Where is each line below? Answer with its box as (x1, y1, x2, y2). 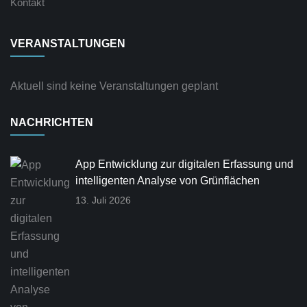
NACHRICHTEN (10, 116, 93, 128)
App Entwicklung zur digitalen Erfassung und (75, 158, 293, 170)
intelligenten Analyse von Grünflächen (75, 175, 260, 186)
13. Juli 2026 (75, 195, 131, 206)
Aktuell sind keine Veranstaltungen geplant (10, 80, 218, 92)
